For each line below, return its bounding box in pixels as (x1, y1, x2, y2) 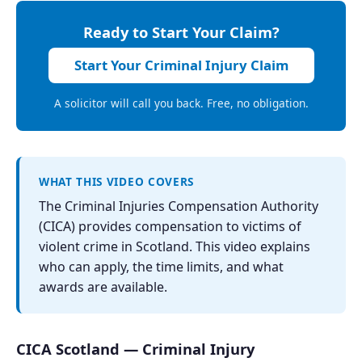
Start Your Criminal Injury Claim (74, 56, 288, 75)
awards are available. (39, 277, 167, 296)
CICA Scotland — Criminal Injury (16, 338, 255, 359)
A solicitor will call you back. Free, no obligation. (53, 95, 309, 111)
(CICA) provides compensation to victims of (39, 217, 301, 235)
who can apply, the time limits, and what (39, 257, 284, 276)
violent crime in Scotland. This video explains (39, 237, 310, 255)
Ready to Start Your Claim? (82, 21, 280, 42)
